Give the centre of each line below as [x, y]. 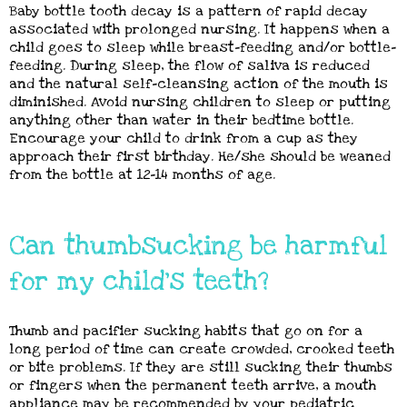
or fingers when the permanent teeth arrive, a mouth [193, 385]
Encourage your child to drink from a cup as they [184, 138]
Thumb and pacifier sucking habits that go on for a [186, 331]
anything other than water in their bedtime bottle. [181, 120]
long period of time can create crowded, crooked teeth [202, 349]
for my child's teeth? [139, 282]
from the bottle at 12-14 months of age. [142, 174]
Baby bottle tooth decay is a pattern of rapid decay [189, 11]
